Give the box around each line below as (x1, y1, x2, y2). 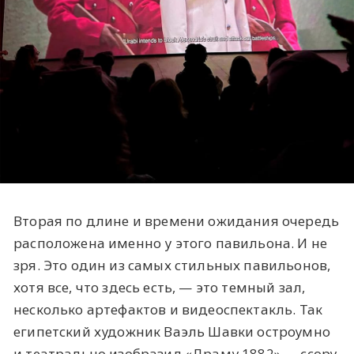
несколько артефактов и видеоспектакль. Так (13, 299, 323, 318)
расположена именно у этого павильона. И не (13, 233, 328, 252)
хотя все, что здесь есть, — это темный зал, (13, 277, 306, 296)
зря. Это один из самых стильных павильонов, (13, 255, 331, 274)
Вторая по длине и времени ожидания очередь (13, 211, 340, 230)
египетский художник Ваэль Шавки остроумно (13, 322, 330, 341)
